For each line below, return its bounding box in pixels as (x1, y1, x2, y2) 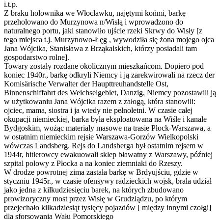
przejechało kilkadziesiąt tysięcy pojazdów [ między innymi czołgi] (4, 203, 211, 212)
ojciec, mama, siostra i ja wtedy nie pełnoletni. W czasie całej (4, 106, 192, 115)
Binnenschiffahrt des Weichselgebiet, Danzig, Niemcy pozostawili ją (4, 88, 216, 97)
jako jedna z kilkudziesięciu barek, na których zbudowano (4, 186, 184, 194)
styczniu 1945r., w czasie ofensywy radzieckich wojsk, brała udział (4, 177, 212, 186)
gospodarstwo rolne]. (4, 53, 69, 62)
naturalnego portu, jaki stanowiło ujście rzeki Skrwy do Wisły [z (4, 27, 202, 35)
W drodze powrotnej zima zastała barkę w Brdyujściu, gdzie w (4, 168, 198, 177)
